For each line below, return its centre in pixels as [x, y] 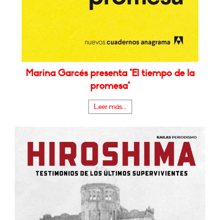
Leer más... [110, 107]
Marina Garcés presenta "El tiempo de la [110, 73]
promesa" [110, 86]
